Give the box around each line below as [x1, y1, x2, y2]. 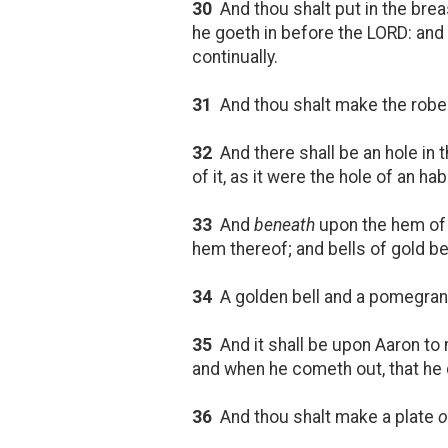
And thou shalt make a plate [212, 406, 438, 427]
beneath [254, 214, 315, 235]
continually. [192, 46, 278, 67]
